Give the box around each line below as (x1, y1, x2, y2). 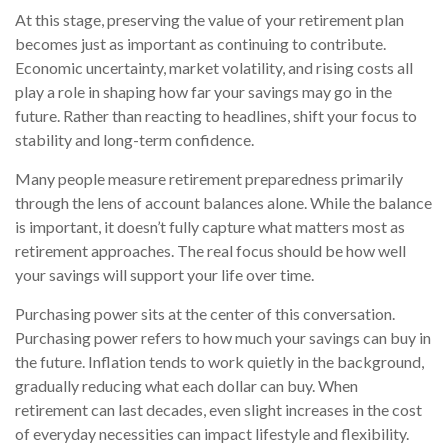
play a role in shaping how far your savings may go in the (15, 82, 392, 102)
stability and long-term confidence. (15, 130, 254, 150)
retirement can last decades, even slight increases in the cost (15, 400, 422, 420)
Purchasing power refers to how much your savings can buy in (15, 328, 431, 348)
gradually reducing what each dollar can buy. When (15, 376, 358, 396)
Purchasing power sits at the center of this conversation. (15, 304, 395, 324)
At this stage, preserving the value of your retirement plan (15, 10, 404, 30)
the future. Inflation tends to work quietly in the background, (15, 352, 424, 372)
